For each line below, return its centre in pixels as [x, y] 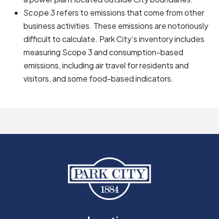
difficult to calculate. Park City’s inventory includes [114, 39]
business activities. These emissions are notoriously [116, 26]
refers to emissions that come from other [130, 12]
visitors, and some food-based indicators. [99, 78]
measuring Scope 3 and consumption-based [103, 52]
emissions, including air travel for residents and [106, 65]
